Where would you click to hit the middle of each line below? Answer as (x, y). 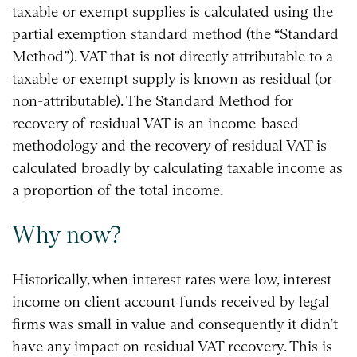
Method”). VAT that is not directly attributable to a (173, 57)
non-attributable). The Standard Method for (153, 101)
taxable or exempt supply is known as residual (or (172, 79)
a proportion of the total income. (118, 190)
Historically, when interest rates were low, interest (172, 279)
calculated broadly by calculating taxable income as (177, 168)
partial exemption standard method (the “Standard (175, 34)
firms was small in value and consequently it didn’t (175, 324)
